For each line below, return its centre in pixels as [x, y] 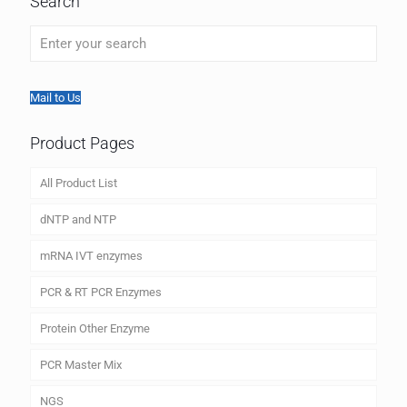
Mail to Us [55, 98]
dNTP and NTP [78, 220]
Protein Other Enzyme [95, 329]
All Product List [79, 184]
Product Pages [82, 144]
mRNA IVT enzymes [91, 256]
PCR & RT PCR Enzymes [101, 293]
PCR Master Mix [81, 365]
